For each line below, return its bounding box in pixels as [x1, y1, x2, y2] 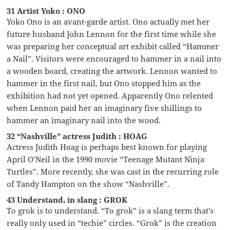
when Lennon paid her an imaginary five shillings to [7, 102, 202, 113]
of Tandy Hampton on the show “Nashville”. [7, 178, 170, 189]
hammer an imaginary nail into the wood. [7, 114, 161, 125]
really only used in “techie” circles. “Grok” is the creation [7, 217, 217, 228]
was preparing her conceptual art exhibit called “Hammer [7, 41, 219, 51]
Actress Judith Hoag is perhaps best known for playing [7, 141, 207, 152]
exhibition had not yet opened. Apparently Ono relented [7, 90, 214, 101]
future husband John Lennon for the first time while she [7, 28, 217, 39]
